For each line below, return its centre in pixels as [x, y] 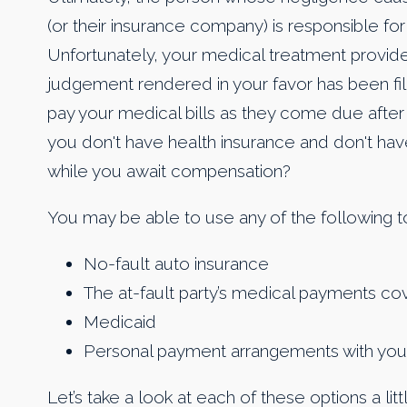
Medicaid [120, 322]
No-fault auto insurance [176, 264]
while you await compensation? [169, 171]
